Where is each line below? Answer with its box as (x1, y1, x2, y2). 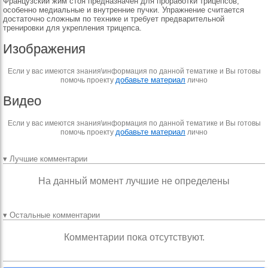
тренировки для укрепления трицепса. (3, 23, 142, 32)
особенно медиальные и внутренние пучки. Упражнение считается (3, 5, 244, 14)
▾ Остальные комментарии (3, 211, 100, 220)
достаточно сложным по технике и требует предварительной (3, 14, 224, 23)
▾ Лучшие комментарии (3, 154, 87, 163)
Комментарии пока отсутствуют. (63, 232, 205, 242)
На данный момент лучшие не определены (38, 176, 230, 186)
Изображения (3, 41, 86, 56)
